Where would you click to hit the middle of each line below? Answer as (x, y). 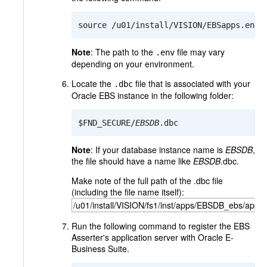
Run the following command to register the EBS (161, 226)
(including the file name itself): (128, 192)
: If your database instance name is (158, 150)
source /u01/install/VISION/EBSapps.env (169, 25)
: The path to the (123, 52)
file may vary (200, 52)
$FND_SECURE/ (107, 123)
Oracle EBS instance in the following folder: (153, 95)
